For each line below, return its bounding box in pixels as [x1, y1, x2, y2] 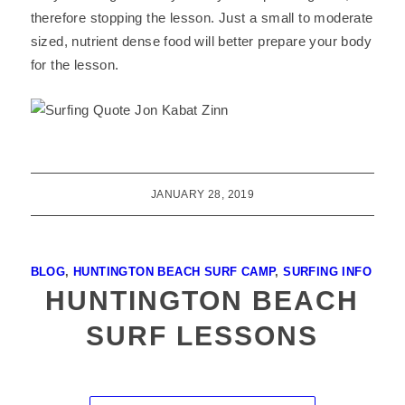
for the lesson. [30, 57, 119, 72]
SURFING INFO [283, 265, 372, 278]
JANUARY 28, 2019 [150, 188, 255, 201]
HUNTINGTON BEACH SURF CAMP [73, 265, 276, 278]
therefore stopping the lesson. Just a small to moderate [30, 10, 373, 25]
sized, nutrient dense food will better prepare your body [30, 33, 372, 49]
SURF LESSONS [86, 321, 319, 351]
